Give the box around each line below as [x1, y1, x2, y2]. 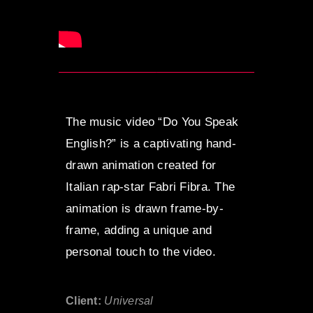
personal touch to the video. [66, 245, 216, 259]
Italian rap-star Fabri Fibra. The [66, 180, 235, 194]
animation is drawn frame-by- [66, 202, 224, 216]
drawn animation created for [66, 159, 217, 173]
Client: [66, 295, 101, 307]
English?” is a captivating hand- [66, 137, 236, 151]
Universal [101, 295, 157, 307]
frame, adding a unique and [66, 224, 212, 238]
